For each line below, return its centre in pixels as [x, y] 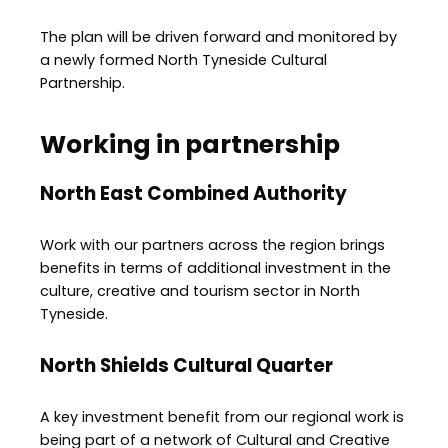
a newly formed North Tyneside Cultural [183, 59]
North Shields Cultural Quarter [186, 366]
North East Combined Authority [193, 193]
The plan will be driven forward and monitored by [218, 36]
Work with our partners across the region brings [212, 244]
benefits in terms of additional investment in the [215, 267]
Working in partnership [190, 144]
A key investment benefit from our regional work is [222, 416]
